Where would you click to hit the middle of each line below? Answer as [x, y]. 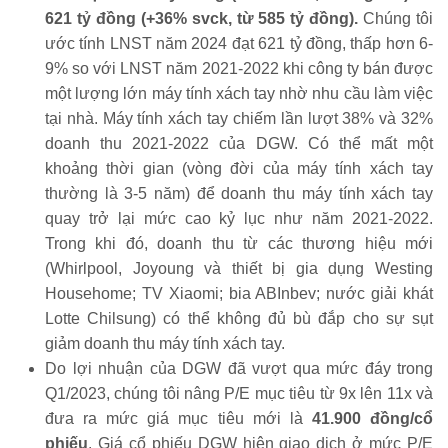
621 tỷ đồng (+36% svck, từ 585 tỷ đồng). [202, 18]
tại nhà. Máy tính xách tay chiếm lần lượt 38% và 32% [239, 118]
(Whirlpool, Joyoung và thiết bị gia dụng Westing [239, 268]
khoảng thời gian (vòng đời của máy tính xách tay [239, 168]
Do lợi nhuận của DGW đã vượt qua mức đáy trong [239, 368]
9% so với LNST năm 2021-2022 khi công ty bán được [239, 68]
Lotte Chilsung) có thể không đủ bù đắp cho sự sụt [239, 318]
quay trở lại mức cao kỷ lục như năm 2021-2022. [239, 218]
